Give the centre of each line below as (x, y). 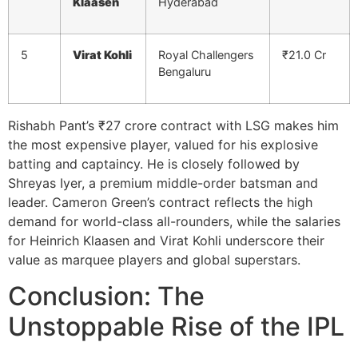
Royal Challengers (206, 55)
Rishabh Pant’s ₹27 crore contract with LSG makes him (173, 126)
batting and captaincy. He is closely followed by (154, 164)
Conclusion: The (106, 296)
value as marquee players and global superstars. (154, 260)
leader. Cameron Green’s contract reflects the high (160, 203)
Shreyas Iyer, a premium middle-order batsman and (163, 183)
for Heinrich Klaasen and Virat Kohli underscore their (166, 241)
